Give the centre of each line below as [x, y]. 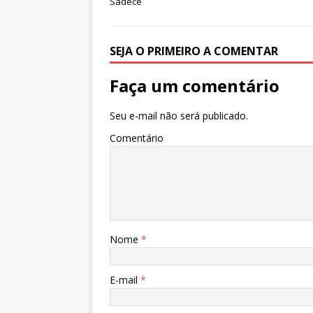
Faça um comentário [195, 86]
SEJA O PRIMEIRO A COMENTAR [194, 51]
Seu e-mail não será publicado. [179, 116]
